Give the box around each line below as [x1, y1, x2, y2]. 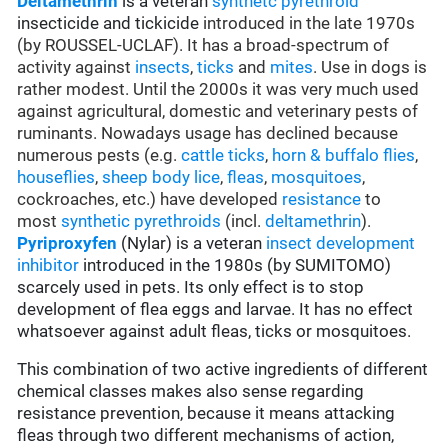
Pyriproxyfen [17, 233, 118, 254]
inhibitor [17, 255, 80, 276]
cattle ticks [181, 145, 266, 166]
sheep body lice [102, 167, 221, 188]
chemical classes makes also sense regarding [17, 381, 365, 402]
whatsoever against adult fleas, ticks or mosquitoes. [17, 321, 412, 342]
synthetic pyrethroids [61, 211, 222, 232]
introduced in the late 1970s [199, 13, 416, 34]
